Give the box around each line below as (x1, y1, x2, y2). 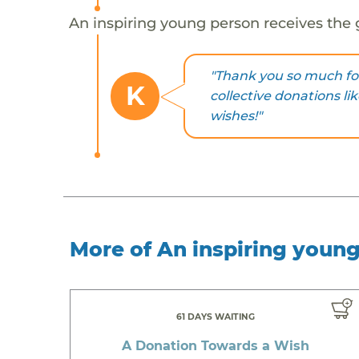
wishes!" (209, 108, 262, 124)
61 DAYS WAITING (175, 311, 255, 322)
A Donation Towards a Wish (121, 337, 309, 353)
